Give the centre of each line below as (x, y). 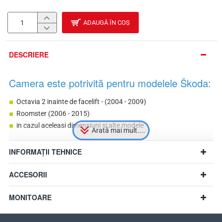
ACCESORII (28, 175)
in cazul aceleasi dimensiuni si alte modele (80, 126)
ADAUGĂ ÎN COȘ (107, 23)
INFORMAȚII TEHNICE (45, 152)
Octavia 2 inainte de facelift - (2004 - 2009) (81, 102)
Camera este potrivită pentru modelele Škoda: (110, 83)
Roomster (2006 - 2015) (54, 114)
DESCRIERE (29, 55)
